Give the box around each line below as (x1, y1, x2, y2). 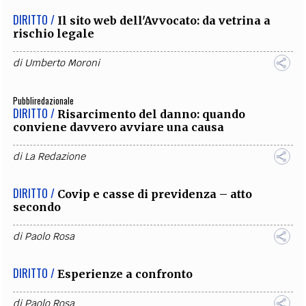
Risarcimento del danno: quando (57, 107, 246, 121)
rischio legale (13, 26, 95, 40)
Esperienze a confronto (57, 266, 193, 281)
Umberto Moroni (25, 56, 100, 69)
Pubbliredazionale (13, 94, 74, 107)
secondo (13, 199, 61, 214)
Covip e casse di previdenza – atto (57, 186, 253, 201)
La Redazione (25, 150, 86, 163)
